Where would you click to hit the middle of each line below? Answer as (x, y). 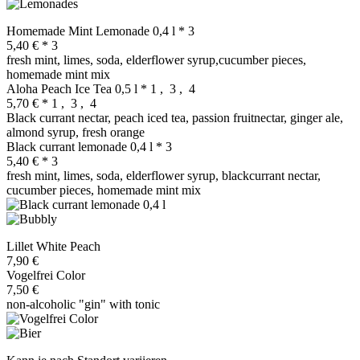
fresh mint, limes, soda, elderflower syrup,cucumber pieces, (156, 59)
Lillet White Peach (53, 246)
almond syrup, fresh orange (76, 132)
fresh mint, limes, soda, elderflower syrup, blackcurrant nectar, (164, 175)
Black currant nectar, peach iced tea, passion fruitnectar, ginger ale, (175, 117)
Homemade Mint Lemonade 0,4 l (92, 31)
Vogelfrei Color (46, 275)
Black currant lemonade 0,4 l (81, 146)
